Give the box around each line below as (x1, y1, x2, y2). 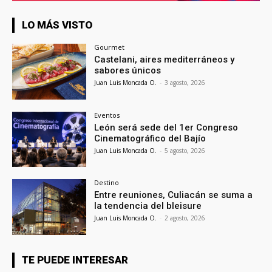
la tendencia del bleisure (94, 200, 202, 212)
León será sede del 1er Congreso (94, 121, 239, 133)
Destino (94, 178, 120, 188)
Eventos (94, 110, 120, 120)
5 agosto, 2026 (165, 146, 206, 155)
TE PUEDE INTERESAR (22, 254, 128, 267)
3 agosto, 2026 (165, 78, 206, 87)
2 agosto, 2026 (165, 214, 206, 223)
